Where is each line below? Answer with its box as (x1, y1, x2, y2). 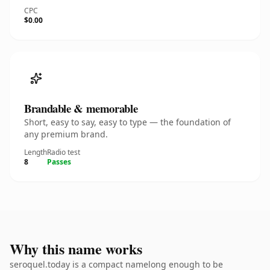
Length (24, 147, 47, 157)
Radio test (47, 147, 80, 157)
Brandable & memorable (24, 100, 138, 116)
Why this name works (10, 238, 142, 259)
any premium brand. (24, 128, 108, 140)
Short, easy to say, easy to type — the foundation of (24, 116, 231, 128)
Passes (47, 157, 71, 167)
